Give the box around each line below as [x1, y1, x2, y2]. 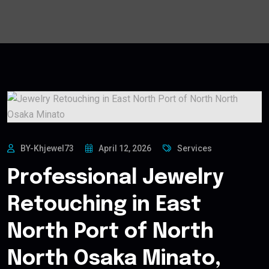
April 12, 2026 [98, 144, 151, 154]
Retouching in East [7, 195, 201, 216]
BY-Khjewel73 [20, 144, 74, 154]
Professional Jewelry [7, 168, 224, 189]
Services [177, 144, 212, 154]
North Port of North [7, 222, 214, 243]
